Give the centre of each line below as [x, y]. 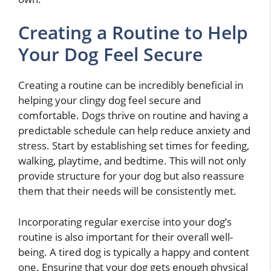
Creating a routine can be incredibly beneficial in [131, 85]
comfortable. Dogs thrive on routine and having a [133, 116]
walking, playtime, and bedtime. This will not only [132, 161]
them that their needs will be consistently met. [127, 191]
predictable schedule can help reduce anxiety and [134, 131]
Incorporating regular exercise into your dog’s [125, 221]
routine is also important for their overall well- [126, 237]
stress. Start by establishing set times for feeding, [134, 146]
